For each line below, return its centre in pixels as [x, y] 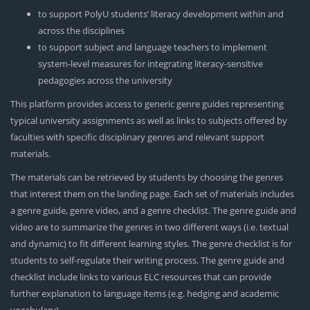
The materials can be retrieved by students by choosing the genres [147, 177]
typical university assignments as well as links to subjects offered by [149, 121]
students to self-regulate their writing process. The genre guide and [147, 261]
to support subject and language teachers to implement [153, 47]
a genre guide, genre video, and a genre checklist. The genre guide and [153, 211]
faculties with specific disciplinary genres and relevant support [137, 137]
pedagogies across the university [105, 81]
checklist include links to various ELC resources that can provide [141, 277]
